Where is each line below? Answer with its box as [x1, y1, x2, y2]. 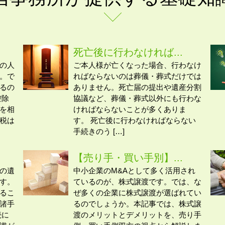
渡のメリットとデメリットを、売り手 [73, 210, 202, 219]
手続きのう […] [73, 127, 125, 136]
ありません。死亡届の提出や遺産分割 [73, 83, 202, 92]
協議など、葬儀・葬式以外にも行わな [73, 94, 202, 103]
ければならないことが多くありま [73, 105, 187, 114]
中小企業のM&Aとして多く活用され [73, 166, 196, 175]
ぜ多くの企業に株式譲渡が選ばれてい [73, 188, 202, 197]
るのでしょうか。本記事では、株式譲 [73, 199, 202, 208]
